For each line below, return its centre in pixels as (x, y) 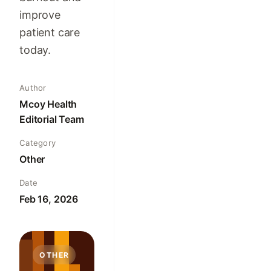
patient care (50, 32)
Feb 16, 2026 (49, 199)
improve (40, 15)
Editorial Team (52, 119)
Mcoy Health (48, 104)
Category (38, 143)
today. (35, 50)
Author (33, 88)
